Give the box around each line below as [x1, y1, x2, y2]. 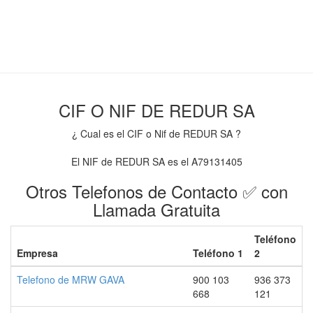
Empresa [17, 246, 58, 260]
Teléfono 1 [193, 246, 243, 260]
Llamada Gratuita [93, 197, 220, 221]
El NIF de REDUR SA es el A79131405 [71, 154, 242, 168]
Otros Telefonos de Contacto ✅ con [25, 179, 288, 203]
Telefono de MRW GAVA [17, 272, 124, 286]
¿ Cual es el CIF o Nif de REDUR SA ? [72, 126, 241, 140]
